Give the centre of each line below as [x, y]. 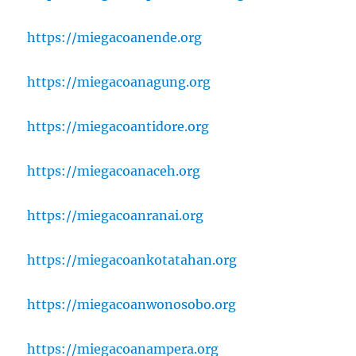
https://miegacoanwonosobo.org [132, 304]
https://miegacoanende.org [115, 37]
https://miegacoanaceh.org [114, 170]
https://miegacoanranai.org [116, 215]
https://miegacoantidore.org [118, 126]
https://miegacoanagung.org [119, 81]
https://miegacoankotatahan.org [132, 259]
